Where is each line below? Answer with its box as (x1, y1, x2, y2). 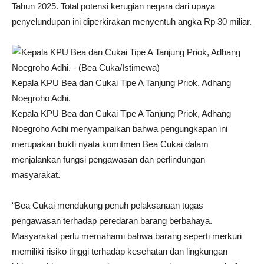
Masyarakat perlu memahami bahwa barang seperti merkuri (12, 231, 242, 241)
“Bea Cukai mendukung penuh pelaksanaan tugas (12, 200, 203, 210)
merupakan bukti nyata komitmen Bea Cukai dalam (12, 139, 209, 149)
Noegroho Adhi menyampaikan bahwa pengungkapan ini (12, 124, 227, 134)
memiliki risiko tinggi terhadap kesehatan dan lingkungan (12, 246, 227, 256)
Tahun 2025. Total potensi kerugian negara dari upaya (12, 1, 215, 11)
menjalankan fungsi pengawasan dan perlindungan (12, 154, 205, 164)
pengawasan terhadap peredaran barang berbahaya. (12, 216, 212, 226)
